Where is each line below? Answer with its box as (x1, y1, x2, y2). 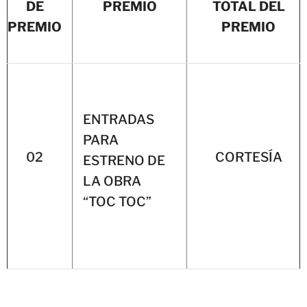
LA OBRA (83, 173, 141, 189)
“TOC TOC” (83, 193, 151, 210)
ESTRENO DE (83, 152, 165, 169)
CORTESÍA (214, 149, 282, 165)
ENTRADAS (83, 111, 154, 127)
